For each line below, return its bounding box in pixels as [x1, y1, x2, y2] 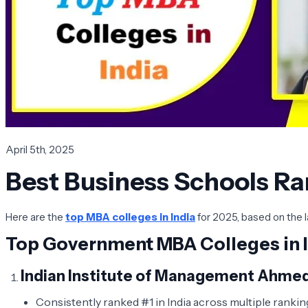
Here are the [5, 210, 65, 223]
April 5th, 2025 [5, 142, 74, 156]
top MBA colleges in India [65, 210, 195, 223]
